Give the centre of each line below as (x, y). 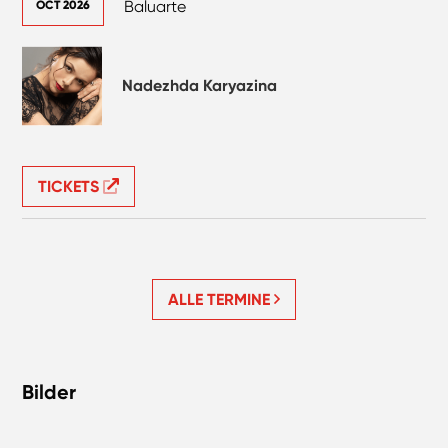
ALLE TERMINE (221, 299)
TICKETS (71, 186)
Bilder (49, 391)
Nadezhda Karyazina (200, 85)
